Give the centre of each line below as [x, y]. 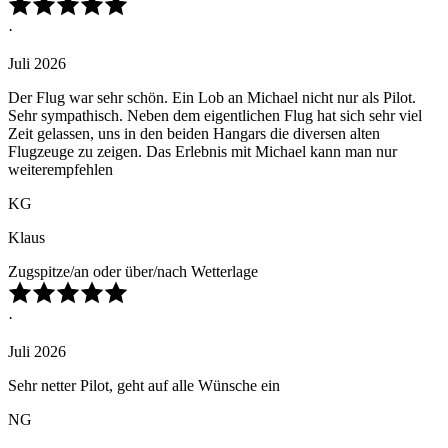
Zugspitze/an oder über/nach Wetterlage [133, 272]
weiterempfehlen [60, 170]
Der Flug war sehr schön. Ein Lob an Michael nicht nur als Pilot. [212, 98]
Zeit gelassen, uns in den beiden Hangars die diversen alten [194, 134]
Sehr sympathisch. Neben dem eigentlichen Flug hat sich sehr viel [215, 116]
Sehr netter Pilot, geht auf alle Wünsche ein [144, 386]
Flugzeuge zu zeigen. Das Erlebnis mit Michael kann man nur [202, 152]
